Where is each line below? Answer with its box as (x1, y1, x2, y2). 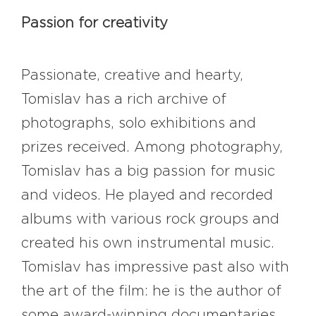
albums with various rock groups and (21, 212, 279, 227)
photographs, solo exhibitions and (21, 116, 256, 131)
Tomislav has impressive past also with (21, 260, 289, 275)
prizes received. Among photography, (21, 140, 283, 155)
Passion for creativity (21, 16, 168, 31)
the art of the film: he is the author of (21, 284, 281, 299)
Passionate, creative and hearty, (21, 68, 243, 83)
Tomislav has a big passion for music (21, 164, 275, 179)
